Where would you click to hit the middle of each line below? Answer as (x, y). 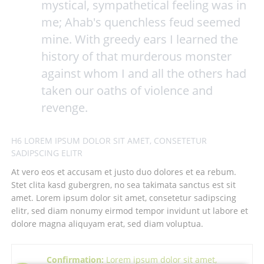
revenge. (64, 107)
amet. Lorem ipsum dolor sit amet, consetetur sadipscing (123, 198)
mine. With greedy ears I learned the (139, 39)
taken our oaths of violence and (127, 90)
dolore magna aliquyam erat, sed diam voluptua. (107, 224)
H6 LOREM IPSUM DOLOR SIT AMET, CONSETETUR (109, 141)
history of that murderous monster (136, 56)
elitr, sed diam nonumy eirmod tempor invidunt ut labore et (129, 211)
